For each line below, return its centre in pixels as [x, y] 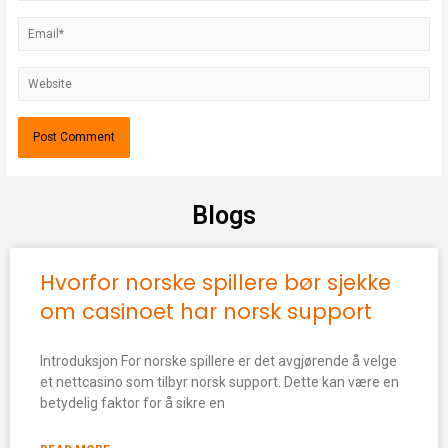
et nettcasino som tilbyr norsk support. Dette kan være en [219, 382]
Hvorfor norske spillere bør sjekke [215, 283]
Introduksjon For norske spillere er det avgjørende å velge [218, 361]
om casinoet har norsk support [206, 312]
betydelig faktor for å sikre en [132, 403]
